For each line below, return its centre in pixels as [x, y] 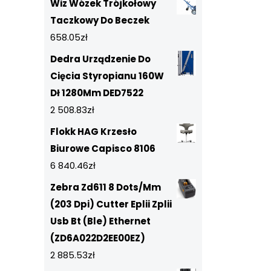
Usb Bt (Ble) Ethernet [100, 221]
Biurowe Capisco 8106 [103, 149]
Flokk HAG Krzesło [93, 132]
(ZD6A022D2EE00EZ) [98, 238]
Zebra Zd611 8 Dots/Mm [106, 187]
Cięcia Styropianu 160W [107, 76]
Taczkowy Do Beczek [100, 20]
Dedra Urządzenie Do [100, 59]
